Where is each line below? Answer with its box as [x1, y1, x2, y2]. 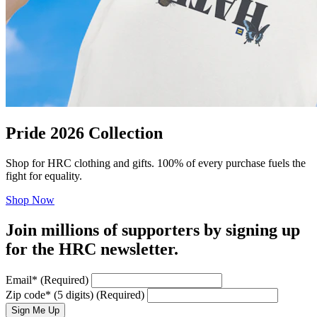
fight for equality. [6, 170, 82, 183]
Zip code [6, 288, 45, 301]
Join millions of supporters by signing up [6, 221, 300, 240]
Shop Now [6, 194, 54, 207]
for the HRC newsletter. [6, 240, 178, 259]
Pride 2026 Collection [6, 124, 163, 143]
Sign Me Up [11, 304, 59, 316]
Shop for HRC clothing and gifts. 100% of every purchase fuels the [6, 157, 306, 170]
